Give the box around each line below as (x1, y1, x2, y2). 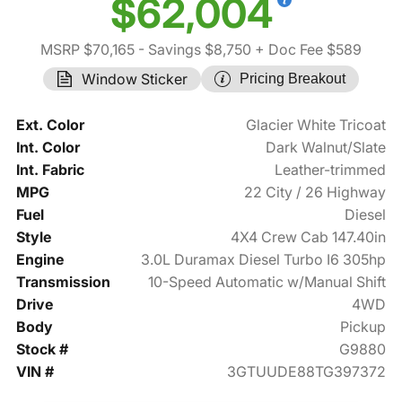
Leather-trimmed (275, 161, 387, 179)
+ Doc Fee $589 (251, 40, 362, 59)
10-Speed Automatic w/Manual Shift (148, 273, 387, 292)
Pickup (340, 318, 387, 336)
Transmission (15, 273, 110, 292)
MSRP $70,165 (40, 40, 135, 59)
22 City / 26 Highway (244, 183, 387, 202)
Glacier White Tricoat (246, 116, 387, 135)
